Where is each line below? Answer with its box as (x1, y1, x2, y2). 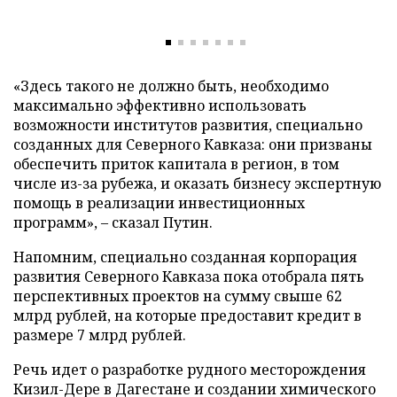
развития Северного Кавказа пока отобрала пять (13, 267, 364, 286)
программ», (13, 213, 101, 232)
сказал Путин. (108, 213, 213, 232)
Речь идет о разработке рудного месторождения (13, 360, 366, 379)
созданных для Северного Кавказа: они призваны (13, 135, 372, 154)
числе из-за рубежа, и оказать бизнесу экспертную (13, 174, 381, 193)
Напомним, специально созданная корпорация (13, 247, 357, 267)
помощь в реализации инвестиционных (13, 193, 305, 213)
